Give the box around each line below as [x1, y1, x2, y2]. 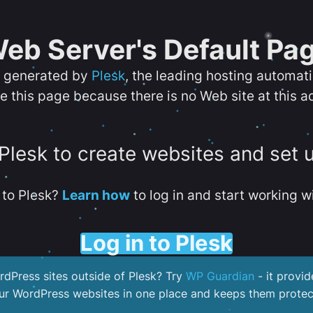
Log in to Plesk [80, 229, 233, 256]
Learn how [61, 187, 130, 203]
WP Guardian [186, 269, 254, 284]
